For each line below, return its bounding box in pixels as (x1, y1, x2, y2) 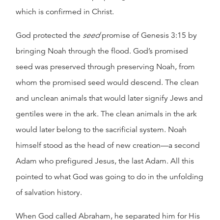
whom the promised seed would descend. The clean (16, 78, 199, 87)
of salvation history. (16, 188, 82, 197)
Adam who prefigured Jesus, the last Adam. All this (16, 156, 194, 166)
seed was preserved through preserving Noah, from (16, 62, 195, 72)
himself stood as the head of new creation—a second (16, 140, 200, 150)
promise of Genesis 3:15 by (100, 30, 197, 40)
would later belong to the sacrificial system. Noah (16, 125, 187, 135)
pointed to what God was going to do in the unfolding (16, 172, 203, 182)
